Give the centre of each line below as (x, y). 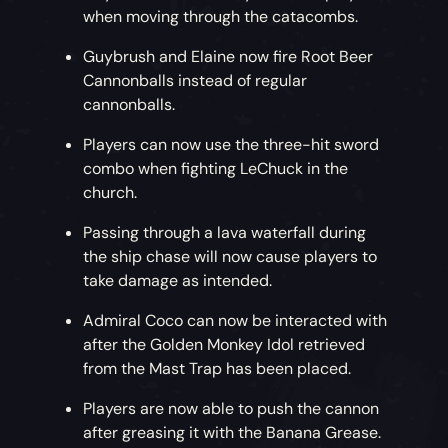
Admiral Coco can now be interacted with (235, 321)
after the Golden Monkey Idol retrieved (224, 345)
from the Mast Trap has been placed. (217, 369)
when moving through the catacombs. (221, 17)
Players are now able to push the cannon (231, 409)
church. (110, 193)
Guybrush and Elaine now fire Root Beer (228, 57)
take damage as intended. (180, 281)
